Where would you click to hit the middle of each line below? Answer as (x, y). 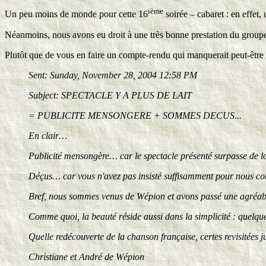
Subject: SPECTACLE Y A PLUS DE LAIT (110, 95)
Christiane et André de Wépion (86, 256)
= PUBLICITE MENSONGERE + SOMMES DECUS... (135, 115)
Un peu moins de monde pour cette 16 (76, 14)
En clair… (48, 135)
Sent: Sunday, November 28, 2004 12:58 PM (113, 75)
